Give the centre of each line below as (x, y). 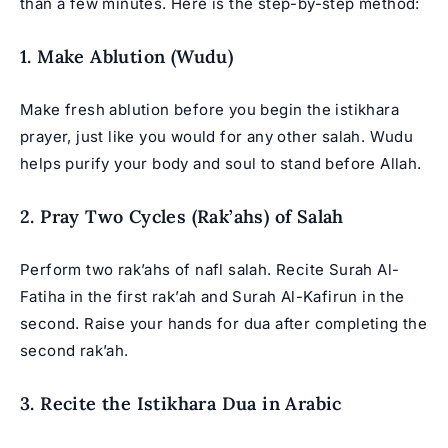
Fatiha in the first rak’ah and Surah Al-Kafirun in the (212, 296)
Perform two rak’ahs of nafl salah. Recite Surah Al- (210, 269)
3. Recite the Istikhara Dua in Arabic (181, 403)
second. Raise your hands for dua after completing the (224, 323)
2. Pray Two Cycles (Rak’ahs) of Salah (182, 216)
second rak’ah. (74, 350)
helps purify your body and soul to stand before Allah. (221, 163)
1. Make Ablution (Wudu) (127, 56)
